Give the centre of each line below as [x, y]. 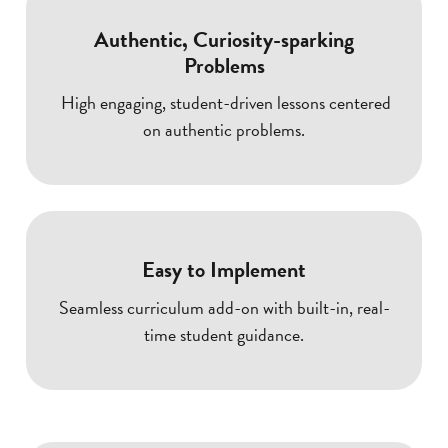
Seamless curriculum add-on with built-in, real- [224, 308]
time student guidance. [224, 335]
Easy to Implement [224, 270]
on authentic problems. [224, 130]
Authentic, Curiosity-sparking [224, 39]
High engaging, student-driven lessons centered [224, 103]
